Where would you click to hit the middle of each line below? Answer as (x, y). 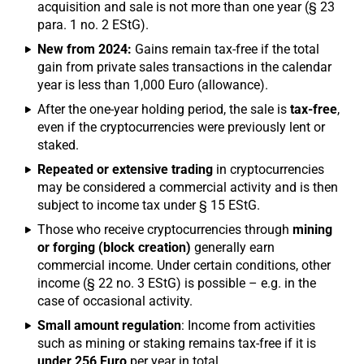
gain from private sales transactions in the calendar (184, 67)
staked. (58, 145)
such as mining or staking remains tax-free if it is (177, 343)
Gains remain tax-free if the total (225, 49)
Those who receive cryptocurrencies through (165, 230)
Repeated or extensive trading (125, 169)
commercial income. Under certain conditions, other (184, 265)
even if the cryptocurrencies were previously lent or (181, 127)
